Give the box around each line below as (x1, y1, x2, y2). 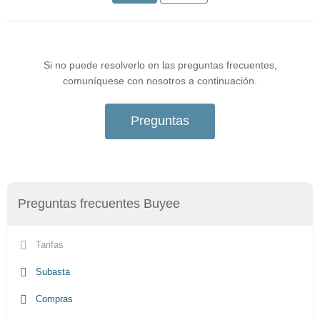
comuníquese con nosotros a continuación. (63, 74, 257, 86)
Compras (32, 293, 73, 304)
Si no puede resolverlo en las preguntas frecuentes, (43, 59, 277, 71)
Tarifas (32, 239, 64, 250)
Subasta (32, 266, 70, 277)
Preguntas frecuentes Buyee (18, 196, 180, 211)
